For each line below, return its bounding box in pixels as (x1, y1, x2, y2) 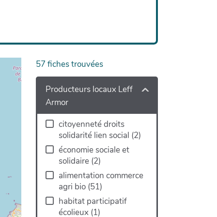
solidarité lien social (58, 130, 131, 141)
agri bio (58, 181, 88, 193)
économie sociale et (58, 144, 129, 156)
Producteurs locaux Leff (45, 84, 133, 95)
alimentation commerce (58, 170, 143, 182)
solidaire (58, 155, 91, 167)
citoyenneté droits (58, 119, 124, 130)
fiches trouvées (47, 58, 103, 70)
